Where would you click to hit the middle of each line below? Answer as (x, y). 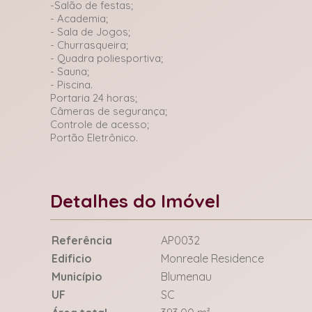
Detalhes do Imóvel (135, 201)
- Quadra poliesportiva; (107, 58)
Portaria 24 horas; (94, 98)
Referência (82, 240)
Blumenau (186, 276)
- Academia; (79, 18)
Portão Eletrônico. (94, 138)
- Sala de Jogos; (90, 32)
